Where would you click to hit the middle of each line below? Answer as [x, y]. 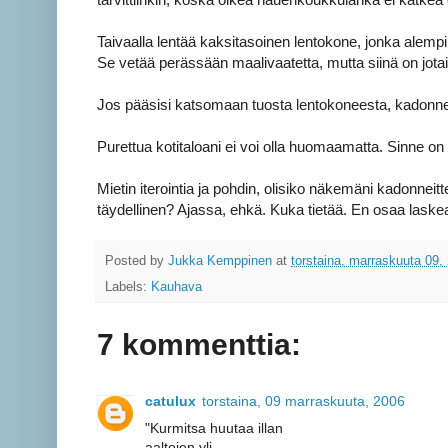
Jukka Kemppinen [220, 260]
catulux [170, 401]
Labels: [128, 287]
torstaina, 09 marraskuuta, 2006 [303, 401]
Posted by [136, 260]
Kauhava [176, 287]
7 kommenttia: [199, 345]
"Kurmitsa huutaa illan [214, 428]
